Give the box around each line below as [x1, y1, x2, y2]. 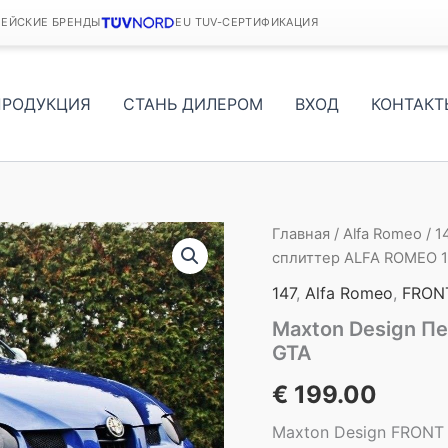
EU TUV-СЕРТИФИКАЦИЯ [175, 15, 318, 29]
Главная [272, 225, 330, 243]
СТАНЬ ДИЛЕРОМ [123, 93, 263, 114]
